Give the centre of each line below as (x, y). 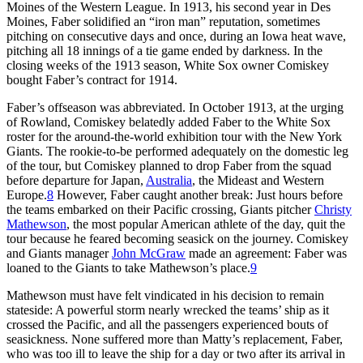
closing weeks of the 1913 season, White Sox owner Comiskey (168, 65)
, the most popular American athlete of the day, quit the (206, 224)
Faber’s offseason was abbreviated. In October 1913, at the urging (175, 107)
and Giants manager (59, 253)
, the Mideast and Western (258, 180)
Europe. (27, 194)
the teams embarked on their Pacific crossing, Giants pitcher (160, 209)
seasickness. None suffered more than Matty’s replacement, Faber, (175, 339)
